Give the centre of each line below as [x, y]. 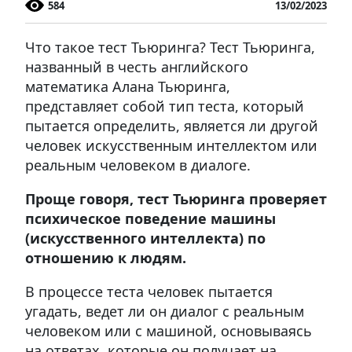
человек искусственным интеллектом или [171, 145]
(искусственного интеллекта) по [145, 238]
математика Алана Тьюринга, [128, 86]
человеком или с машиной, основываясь [169, 330]
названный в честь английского [137, 66]
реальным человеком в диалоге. [138, 165]
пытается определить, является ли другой [172, 125]
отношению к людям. [106, 257]
